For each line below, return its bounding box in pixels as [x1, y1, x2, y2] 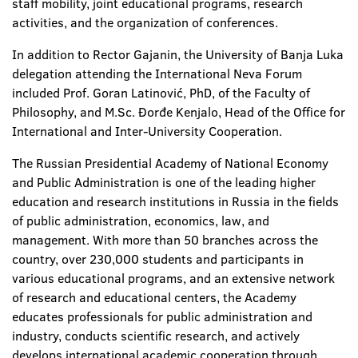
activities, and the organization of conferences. [12, 14, 278, 31]
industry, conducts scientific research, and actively [12, 327, 300, 344]
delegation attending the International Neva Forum [12, 65, 302, 82]
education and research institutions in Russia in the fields [12, 193, 339, 210]
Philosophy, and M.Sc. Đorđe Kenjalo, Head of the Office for [12, 103, 345, 121]
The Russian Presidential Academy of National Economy [12, 154, 328, 172]
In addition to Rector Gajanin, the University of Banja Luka [12, 46, 344, 63]
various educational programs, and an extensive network [12, 269, 335, 287]
